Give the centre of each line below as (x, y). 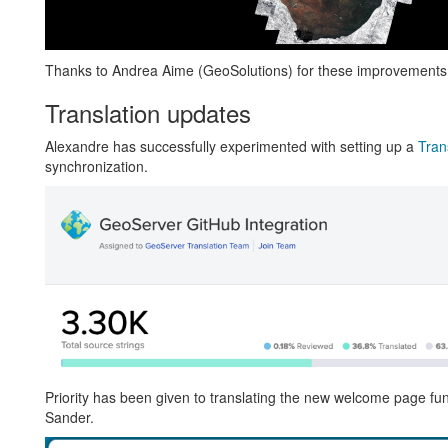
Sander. (69, 417)
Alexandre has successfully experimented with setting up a (231, 145)
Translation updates (147, 112)
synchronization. (96, 165)
